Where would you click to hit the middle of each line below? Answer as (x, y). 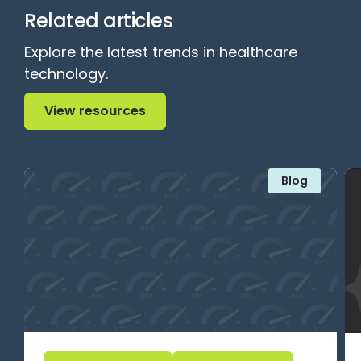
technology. (66, 74)
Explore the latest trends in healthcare (161, 52)
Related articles (99, 21)
